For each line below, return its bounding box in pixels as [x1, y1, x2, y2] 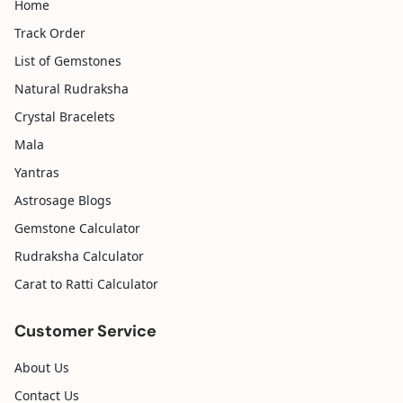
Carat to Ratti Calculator [14, 275, 158, 292]
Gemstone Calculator [14, 219, 140, 237]
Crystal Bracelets [14, 108, 115, 125]
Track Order [14, 24, 85, 41]
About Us [14, 359, 69, 376]
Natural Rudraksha [14, 80, 129, 97]
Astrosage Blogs [14, 192, 112, 209]
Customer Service [14, 320, 157, 342]
